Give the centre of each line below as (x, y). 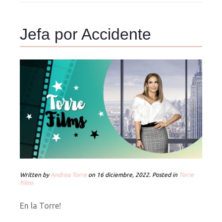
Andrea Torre (69, 175)
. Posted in (164, 175)
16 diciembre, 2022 (123, 175)
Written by (35, 175)
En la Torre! (40, 206)
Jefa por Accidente (85, 34)
